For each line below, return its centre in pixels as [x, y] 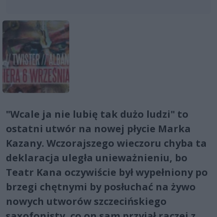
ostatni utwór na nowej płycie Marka [98, 128]
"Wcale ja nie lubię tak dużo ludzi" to [97, 114]
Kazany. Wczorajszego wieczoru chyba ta [106, 143]
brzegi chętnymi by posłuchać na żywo [101, 186]
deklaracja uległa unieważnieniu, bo [97, 157]
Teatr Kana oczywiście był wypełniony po [107, 172]
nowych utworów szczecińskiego [86, 201]
